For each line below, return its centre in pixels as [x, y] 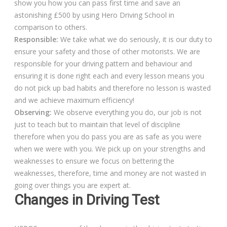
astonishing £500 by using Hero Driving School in [94, 15]
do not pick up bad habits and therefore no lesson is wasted [113, 88]
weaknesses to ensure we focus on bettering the [94, 161]
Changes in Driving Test [87, 200]
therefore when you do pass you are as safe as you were [108, 137]
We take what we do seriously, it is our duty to [136, 40]
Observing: [33, 112]
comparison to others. [51, 27]
